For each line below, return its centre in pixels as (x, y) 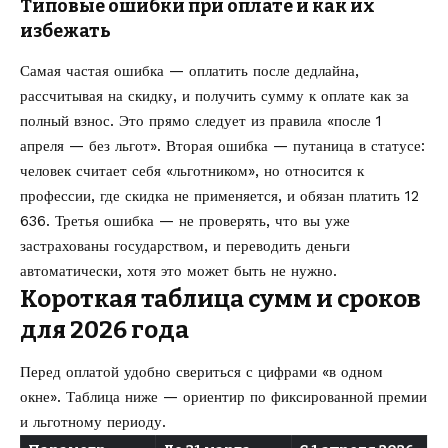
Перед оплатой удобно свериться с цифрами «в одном (201, 372)
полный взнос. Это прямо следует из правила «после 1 (201, 120)
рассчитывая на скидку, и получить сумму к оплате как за (214, 95)
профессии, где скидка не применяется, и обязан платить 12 (219, 195)
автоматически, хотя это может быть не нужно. (178, 270)
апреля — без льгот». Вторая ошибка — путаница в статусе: (222, 145)
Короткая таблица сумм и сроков (220, 298)
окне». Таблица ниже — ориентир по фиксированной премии (223, 397)
